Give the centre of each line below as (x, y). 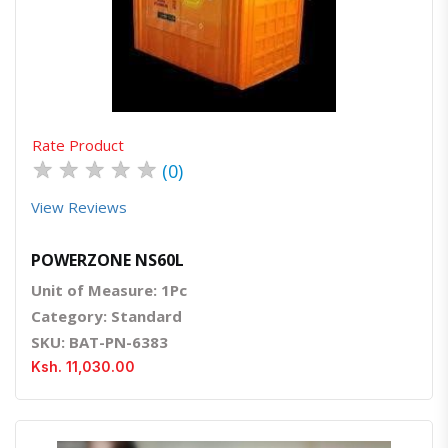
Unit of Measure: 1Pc (109, 290)
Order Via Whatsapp (276, 29)
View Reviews (79, 207)
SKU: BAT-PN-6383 (99, 342)
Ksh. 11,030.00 (83, 367)
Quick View (230, 29)
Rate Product (78, 145)
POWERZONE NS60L (107, 260)
